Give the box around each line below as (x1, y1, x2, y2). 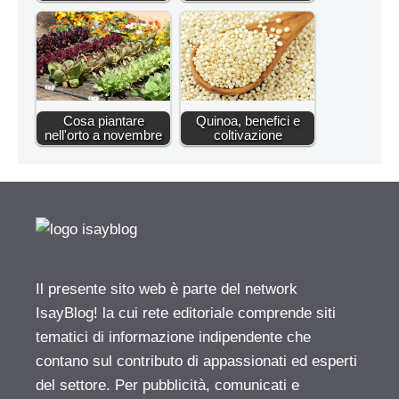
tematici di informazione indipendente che (36, 328, 311, 346)
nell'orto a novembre (45, 126, 162, 142)
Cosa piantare (62, 112, 144, 128)
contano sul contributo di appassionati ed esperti (36, 352, 357, 370)
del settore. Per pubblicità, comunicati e (36, 376, 299, 394)
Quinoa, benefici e (195, 112, 300, 128)
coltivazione (213, 126, 282, 142)
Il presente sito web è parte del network (36, 280, 297, 297)
